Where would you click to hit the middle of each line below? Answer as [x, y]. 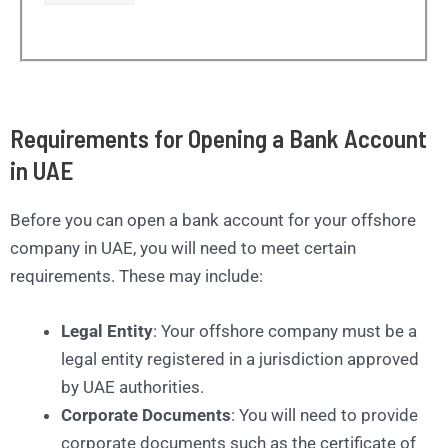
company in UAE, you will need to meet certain [183, 247]
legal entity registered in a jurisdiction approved [240, 358]
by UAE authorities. [132, 386]
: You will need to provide [324, 414]
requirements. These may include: [136, 275]
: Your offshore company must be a [285, 330]
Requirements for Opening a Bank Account [218, 137]
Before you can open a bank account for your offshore [213, 219]
